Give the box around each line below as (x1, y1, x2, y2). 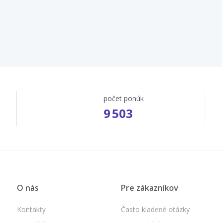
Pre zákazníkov (121, 182, 178, 193)
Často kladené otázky (121, 204, 190, 214)
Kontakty (17, 204, 46, 214)
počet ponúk (103, 93, 144, 103)
